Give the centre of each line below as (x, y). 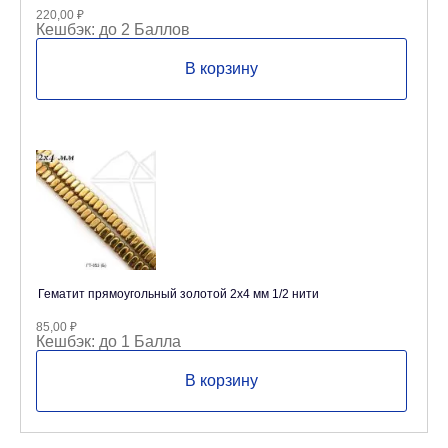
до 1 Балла (138, 341)
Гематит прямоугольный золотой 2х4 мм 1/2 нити (178, 294)
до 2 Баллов (142, 29)
